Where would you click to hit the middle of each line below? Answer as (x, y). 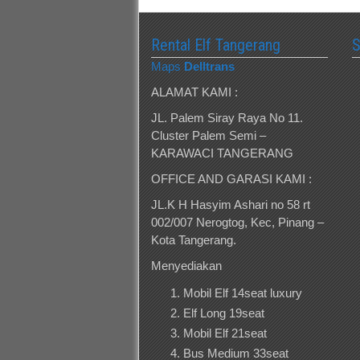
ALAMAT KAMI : (194, 92)
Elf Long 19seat (224, 313)
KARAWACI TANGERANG (222, 153)
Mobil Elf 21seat (225, 333)
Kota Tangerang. (194, 239)
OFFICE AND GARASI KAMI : (231, 178)
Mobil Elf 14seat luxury (243, 292)
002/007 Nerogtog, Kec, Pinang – (237, 222)
